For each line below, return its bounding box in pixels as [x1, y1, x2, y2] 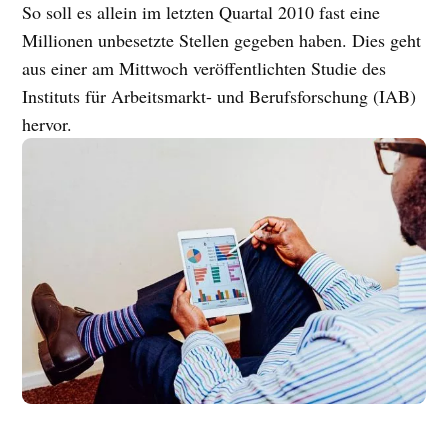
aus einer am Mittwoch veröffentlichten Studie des [22, 55, 387, 80]
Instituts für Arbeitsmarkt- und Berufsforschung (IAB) [22, 83, 417, 108]
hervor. [22, 111, 73, 136]
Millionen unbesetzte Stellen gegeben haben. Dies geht [22, 27, 422, 52]
